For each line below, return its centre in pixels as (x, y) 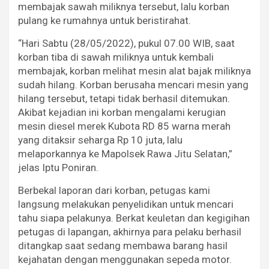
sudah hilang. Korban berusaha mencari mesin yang (133, 84)
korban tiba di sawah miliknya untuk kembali (116, 57)
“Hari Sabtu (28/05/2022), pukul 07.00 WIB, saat (126, 43)
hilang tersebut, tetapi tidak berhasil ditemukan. (124, 98)
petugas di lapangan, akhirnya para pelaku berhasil (130, 231)
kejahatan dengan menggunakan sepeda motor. (125, 259)
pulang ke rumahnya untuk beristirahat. (104, 20)
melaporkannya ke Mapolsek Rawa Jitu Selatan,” (125, 153)
